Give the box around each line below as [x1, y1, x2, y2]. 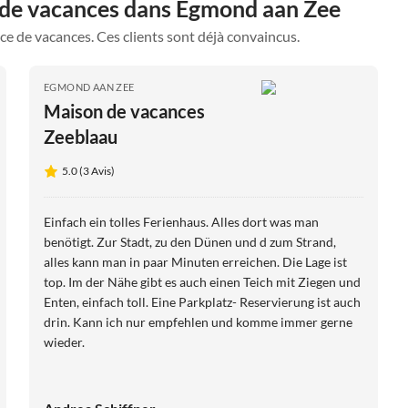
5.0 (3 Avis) [62, 164, 115, 178]
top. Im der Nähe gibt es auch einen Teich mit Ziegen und [44, 274, 361, 290]
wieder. [44, 334, 85, 350]
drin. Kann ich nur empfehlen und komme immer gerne [44, 314, 352, 330]
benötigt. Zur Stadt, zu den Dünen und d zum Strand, [44, 234, 155, 250]
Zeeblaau [44, 126, 117, 148]
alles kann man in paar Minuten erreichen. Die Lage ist [44, 254, 347, 270]
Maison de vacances [44, 100, 205, 122]
